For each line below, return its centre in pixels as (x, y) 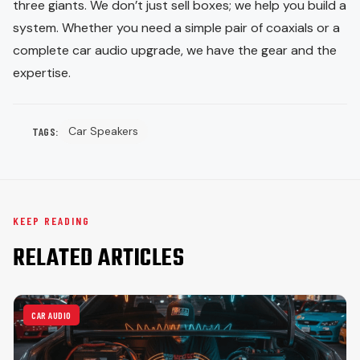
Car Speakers (103, 131)
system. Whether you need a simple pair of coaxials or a (176, 27)
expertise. (42, 72)
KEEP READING (51, 220)
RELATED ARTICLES (98, 258)
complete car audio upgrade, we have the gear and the (175, 50)
